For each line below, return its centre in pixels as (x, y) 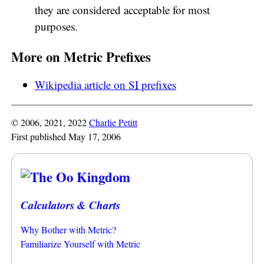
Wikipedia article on (82, 85)
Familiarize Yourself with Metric (81, 243)
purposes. (56, 27)
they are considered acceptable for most (122, 10)
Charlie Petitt (113, 123)
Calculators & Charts (71, 204)
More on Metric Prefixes (81, 57)
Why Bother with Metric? (69, 229)
